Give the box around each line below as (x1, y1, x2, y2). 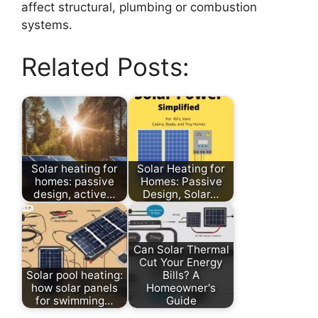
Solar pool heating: (26, 268, 123, 282)
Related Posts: (21, 52, 190, 82)
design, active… (33, 187, 116, 201)
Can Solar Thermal (133, 242, 229, 256)
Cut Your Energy (139, 255, 223, 269)
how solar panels (31, 280, 118, 295)
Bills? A (163, 268, 199, 282)
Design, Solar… (143, 187, 219, 201)
